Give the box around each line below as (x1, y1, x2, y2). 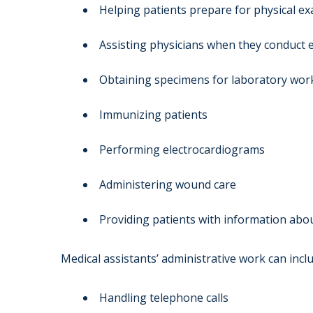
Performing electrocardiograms (99, 142, 265, 158)
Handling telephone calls (99, 290, 228, 306)
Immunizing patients (99, 107, 208, 123)
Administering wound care (99, 177, 236, 193)
